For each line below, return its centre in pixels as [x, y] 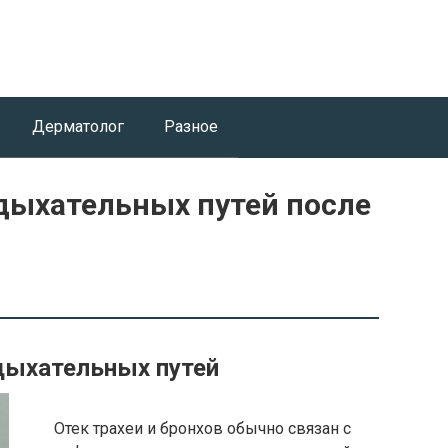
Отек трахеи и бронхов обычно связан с [202, 428]
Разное [191, 126]
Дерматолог [78, 126]
